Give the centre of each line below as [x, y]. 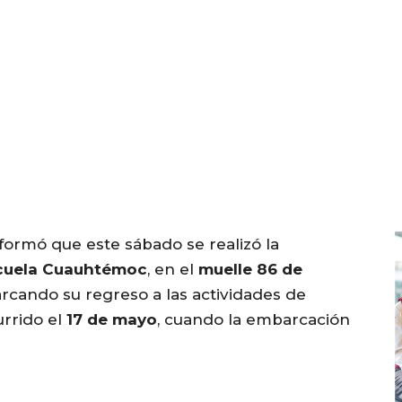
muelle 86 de [250, 270]
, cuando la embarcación [253, 320]
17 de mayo [112, 320]
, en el [173, 270]
